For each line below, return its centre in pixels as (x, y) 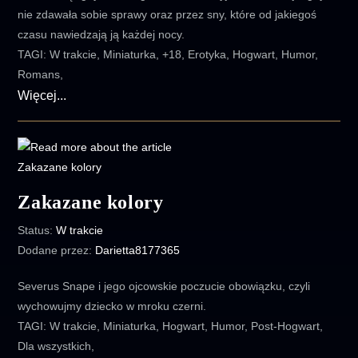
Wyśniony (90, 93)
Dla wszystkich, (56, 346)
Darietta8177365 (138, 250)
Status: (37, 230)
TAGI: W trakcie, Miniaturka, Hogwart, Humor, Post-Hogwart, (171, 326)
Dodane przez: (57, 250)
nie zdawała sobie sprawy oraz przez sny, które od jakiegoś (167, 14)
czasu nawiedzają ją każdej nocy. (101, 34)
